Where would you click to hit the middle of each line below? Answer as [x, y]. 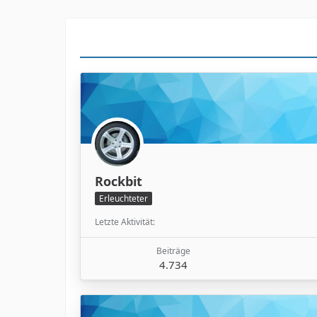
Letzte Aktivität [124, 222]
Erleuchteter [123, 199]
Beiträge [173, 251]
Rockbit [119, 181]
